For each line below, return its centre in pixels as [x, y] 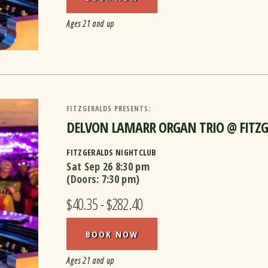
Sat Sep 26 [90, 166]
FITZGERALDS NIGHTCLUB [112, 152]
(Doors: [84, 179]
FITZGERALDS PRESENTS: [109, 109]
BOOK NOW [112, 234]
